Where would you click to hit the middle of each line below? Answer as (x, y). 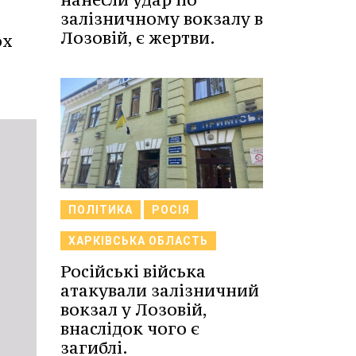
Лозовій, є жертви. (138, 38)
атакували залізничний (160, 290)
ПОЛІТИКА (101, 209)
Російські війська (133, 271)
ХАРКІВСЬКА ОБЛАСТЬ (138, 240)
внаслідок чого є (130, 328)
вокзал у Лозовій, (133, 309)
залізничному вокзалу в (162, 19)
